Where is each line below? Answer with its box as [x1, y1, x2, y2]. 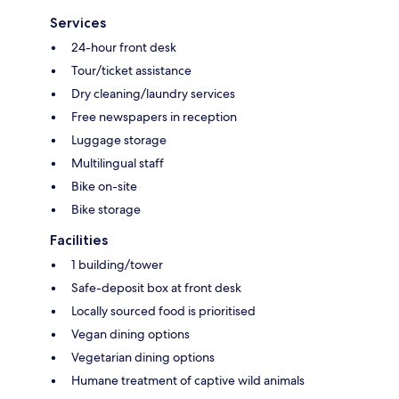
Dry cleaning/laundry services [71, 85, 235, 102]
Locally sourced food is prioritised [71, 302, 256, 319]
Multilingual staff [71, 154, 164, 171]
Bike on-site [71, 177, 137, 194]
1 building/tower [71, 256, 163, 273]
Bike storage [71, 200, 141, 217]
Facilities [50, 231, 108, 248]
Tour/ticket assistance [71, 61, 191, 78]
